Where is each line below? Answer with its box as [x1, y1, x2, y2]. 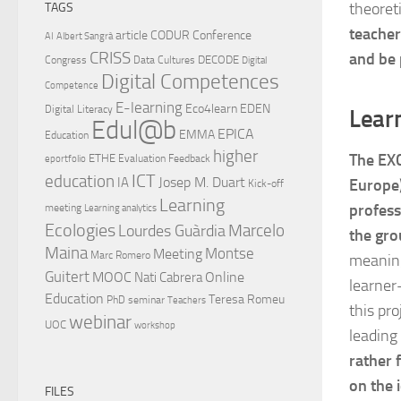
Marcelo [228, 221, 285, 242]
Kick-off [248, 177, 284, 191]
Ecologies [45, 219, 115, 242]
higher [213, 146, 258, 167]
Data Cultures [133, 54, 195, 67]
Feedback [168, 152, 210, 166]
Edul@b [91, 115, 176, 147]
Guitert [45, 268, 90, 286]
